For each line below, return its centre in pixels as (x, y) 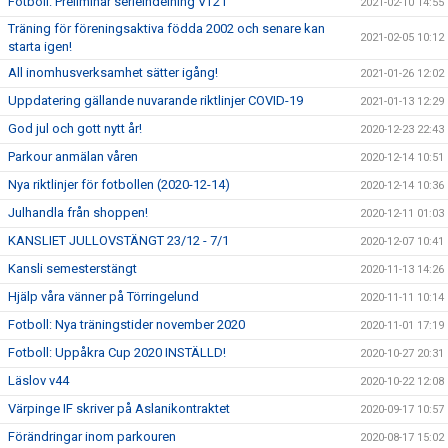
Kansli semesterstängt (72, 268)
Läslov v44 (38, 380)
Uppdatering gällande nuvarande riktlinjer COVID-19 (155, 100)
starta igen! (40, 46)
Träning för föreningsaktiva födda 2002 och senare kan (166, 28)
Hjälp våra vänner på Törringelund (103, 296)
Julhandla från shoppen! (78, 212)
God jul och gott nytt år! (75, 128)
